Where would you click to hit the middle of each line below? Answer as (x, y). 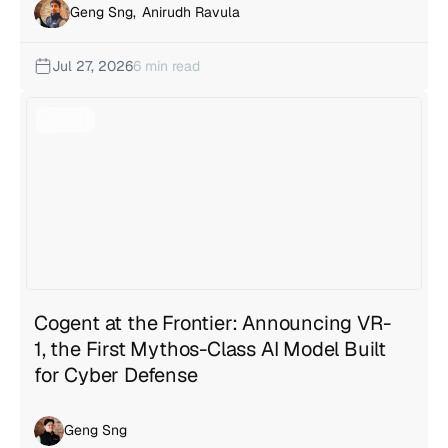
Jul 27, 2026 (92, 65)
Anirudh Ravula (191, 12)
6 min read (166, 65)
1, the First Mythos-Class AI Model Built (210, 348)
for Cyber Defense (116, 374)
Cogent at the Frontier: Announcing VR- (212, 322)
